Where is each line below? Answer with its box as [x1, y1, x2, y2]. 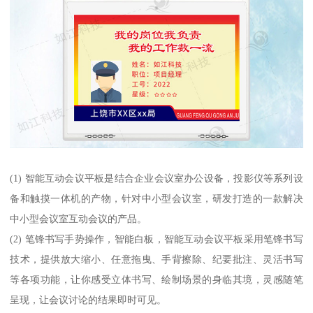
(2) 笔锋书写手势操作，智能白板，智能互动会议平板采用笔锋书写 [10, 233, 303, 245]
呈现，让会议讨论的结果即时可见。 [10, 293, 167, 305]
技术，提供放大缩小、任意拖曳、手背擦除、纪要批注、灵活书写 [10, 253, 303, 265]
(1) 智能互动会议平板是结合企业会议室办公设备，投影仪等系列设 [10, 172, 303, 184]
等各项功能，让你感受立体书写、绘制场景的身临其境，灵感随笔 [10, 273, 303, 285]
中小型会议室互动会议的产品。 [10, 212, 147, 224]
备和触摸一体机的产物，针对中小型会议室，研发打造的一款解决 [10, 192, 303, 204]
